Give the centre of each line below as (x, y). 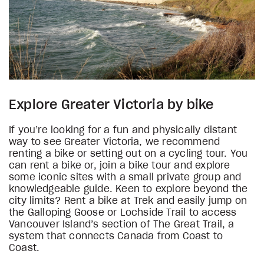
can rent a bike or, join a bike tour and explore (120, 165)
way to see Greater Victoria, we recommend (115, 142)
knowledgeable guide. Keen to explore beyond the (128, 189)
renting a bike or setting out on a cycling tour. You (128, 154)
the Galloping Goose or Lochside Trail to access (123, 212)
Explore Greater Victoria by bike (111, 105)
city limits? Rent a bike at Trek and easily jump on (128, 201)
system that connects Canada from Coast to (116, 236)
